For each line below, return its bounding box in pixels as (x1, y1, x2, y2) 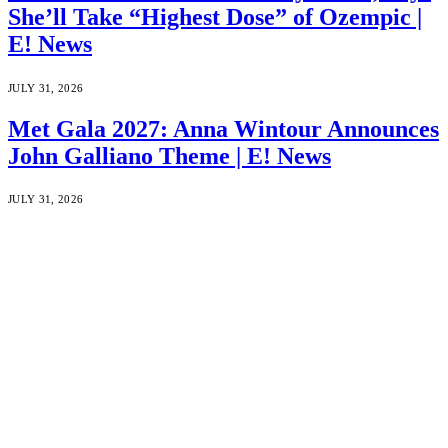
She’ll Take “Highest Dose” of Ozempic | (8, 3, 422, 30)
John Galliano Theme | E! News (8, 142, 331, 169)
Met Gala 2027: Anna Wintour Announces (8, 115, 439, 142)
